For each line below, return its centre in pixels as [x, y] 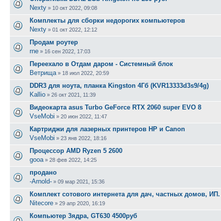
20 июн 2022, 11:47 [84, 116]
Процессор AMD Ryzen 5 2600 [76, 150]
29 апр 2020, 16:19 [82, 203]
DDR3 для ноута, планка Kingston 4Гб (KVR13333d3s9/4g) [119, 85]
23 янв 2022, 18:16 [84, 138]
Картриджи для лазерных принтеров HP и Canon [107, 129]
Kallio [37, 94]
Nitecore [41, 203]
